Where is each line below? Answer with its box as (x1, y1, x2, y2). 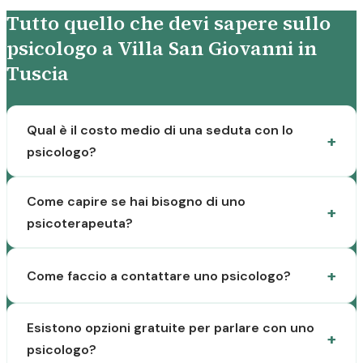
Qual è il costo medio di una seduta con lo (27, 122, 293, 139)
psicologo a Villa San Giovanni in (6, 35, 317, 62)
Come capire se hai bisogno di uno (27, 193, 246, 210)
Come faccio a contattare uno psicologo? (27, 267, 291, 284)
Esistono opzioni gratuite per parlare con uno (27, 319, 314, 336)
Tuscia (6, 60, 69, 87)
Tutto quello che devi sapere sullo (6, 10, 331, 36)
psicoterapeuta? (27, 215, 133, 232)
